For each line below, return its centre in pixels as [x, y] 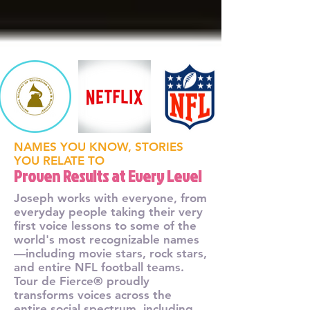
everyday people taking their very [108, 211]
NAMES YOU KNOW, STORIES [99, 146]
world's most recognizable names [107, 239]
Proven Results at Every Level [108, 175]
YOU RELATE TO [59, 160]
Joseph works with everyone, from [110, 198]
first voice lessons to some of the [105, 225]
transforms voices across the [93, 294]
